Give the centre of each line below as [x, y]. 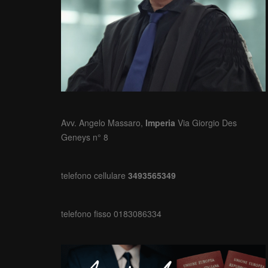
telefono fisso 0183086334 [111, 214]
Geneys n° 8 [85, 137]
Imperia [162, 123]
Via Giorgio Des [207, 123]
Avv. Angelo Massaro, [103, 123]
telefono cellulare [95, 176]
